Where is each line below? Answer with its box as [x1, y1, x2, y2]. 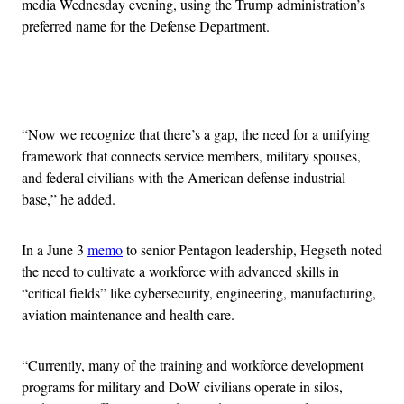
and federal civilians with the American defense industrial [22, 168, 345, 188]
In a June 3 [22, 240, 87, 260]
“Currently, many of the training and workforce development [22, 355, 363, 375]
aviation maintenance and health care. [22, 305, 234, 325]
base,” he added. [22, 189, 115, 209]
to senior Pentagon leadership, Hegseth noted [123, 240, 382, 260]
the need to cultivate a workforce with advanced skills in [22, 262, 339, 281]
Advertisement [200, 79, 283, 99]
